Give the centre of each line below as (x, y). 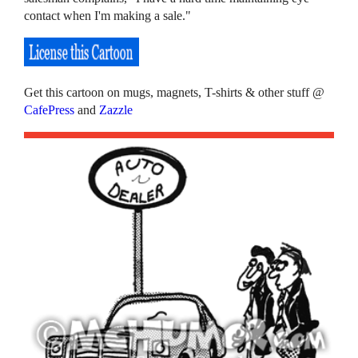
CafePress (50, 109)
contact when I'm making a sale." (108, 15)
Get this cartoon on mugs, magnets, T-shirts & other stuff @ (175, 92)
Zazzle (116, 109)
